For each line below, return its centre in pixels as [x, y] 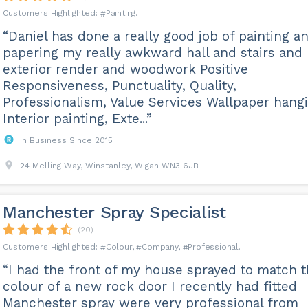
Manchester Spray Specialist [114, 212]
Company [160, 247]
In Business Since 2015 [66, 140]
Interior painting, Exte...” [77, 119]
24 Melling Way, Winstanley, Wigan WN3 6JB [109, 166]
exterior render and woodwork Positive [125, 69]
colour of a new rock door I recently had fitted [150, 286]
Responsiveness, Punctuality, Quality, [119, 86]
